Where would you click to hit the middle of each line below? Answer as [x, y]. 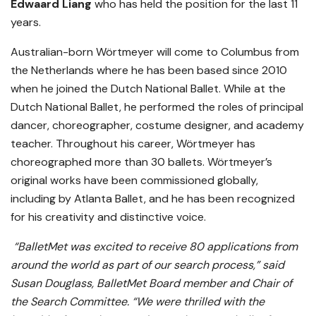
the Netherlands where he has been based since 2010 [149, 71]
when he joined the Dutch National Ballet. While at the [148, 89]
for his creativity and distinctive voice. [108, 217]
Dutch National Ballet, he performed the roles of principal [157, 107]
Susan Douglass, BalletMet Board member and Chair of [151, 284]
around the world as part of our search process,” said [147, 265]
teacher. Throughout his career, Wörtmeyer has [133, 144]
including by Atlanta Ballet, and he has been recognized [153, 199]
